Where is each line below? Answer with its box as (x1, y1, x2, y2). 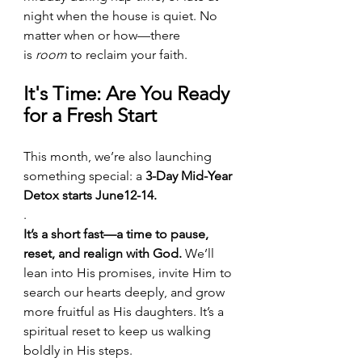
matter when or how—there (23, 27, 183, 43)
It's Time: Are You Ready (23, 81, 234, 105)
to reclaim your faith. (67, 46, 187, 62)
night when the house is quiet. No (23, 7, 221, 23)
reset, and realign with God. (23, 245, 182, 261)
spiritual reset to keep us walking (23, 322, 214, 339)
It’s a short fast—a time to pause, (23, 225, 212, 242)
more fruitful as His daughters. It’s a (23, 303, 227, 319)
